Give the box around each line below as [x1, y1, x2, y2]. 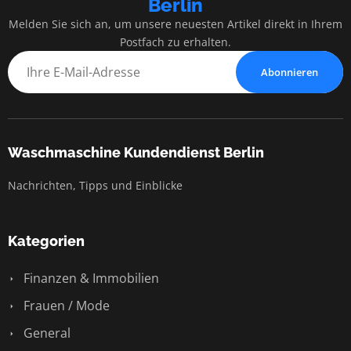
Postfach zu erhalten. [120, 34, 231, 49]
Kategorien [8, 232, 85, 249]
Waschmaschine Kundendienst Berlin [8, 143, 264, 161]
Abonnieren [261, 64, 318, 79]
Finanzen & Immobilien [20, 269, 159, 287]
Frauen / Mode [20, 296, 110, 314]
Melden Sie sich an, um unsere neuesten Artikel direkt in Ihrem [9, 16, 342, 31]
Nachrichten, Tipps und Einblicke [8, 177, 183, 193]
